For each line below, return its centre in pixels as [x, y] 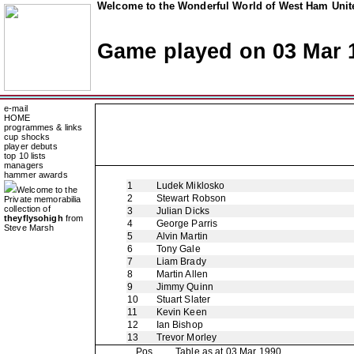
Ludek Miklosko [190, 186]
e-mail [16, 108]
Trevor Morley [186, 337]
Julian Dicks [183, 211]
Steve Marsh [29, 228]
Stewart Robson [191, 198]
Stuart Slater [183, 299]
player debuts [31, 146]
